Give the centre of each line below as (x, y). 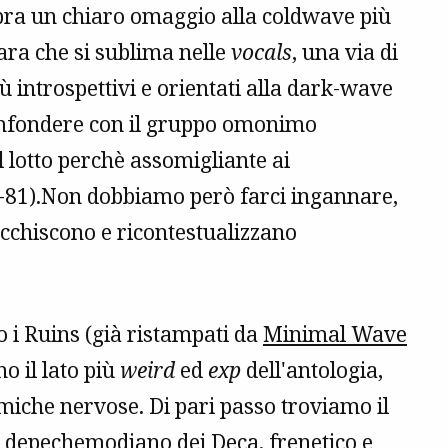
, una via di (345, 52)
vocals (261, 52)
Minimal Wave (335, 334)
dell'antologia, (312, 370)
